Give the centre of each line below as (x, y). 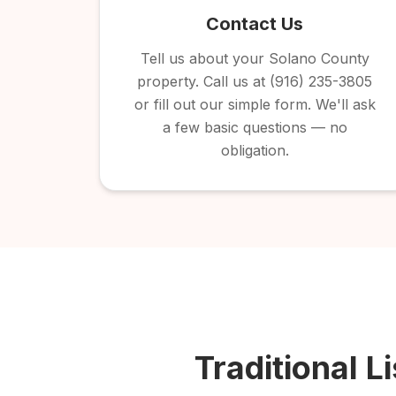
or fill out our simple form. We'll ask (255, 104)
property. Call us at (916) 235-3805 (255, 81)
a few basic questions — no (255, 127)
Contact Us (255, 24)
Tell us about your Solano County (255, 58)
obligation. (255, 150)
